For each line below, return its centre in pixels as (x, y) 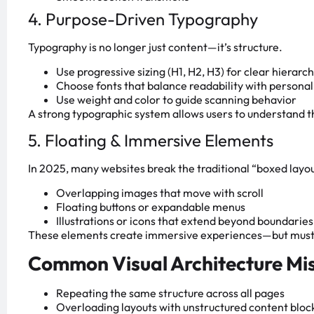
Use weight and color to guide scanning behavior (176, 99)
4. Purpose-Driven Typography (143, 19)
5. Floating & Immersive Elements (151, 141)
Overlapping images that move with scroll (160, 192)
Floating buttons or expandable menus (151, 206)
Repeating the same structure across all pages (170, 293)
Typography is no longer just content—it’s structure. (155, 47)
